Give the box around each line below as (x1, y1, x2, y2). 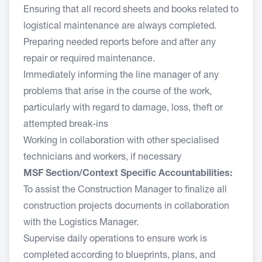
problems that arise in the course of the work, (23, 88, 212, 97)
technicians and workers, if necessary (23, 153, 191, 163)
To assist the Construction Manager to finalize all (23, 186, 227, 195)
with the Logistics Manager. (23, 219, 139, 228)
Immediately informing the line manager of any (23, 71, 219, 81)
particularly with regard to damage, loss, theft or (23, 104, 223, 113)
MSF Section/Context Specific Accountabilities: (23, 170, 235, 179)
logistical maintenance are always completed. (23, 22, 216, 32)
